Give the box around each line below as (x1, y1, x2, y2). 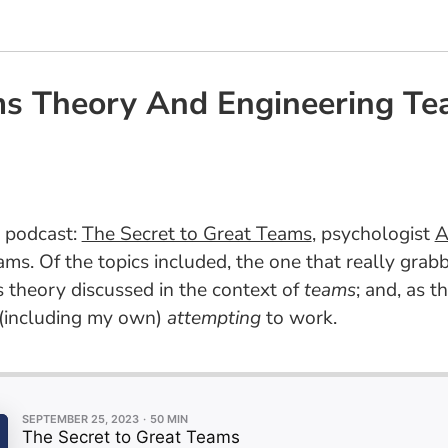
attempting (166, 305, 261, 331)
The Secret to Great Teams (81, 221, 312, 247)
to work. (260, 305, 337, 331)
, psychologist (311, 221, 435, 247)
